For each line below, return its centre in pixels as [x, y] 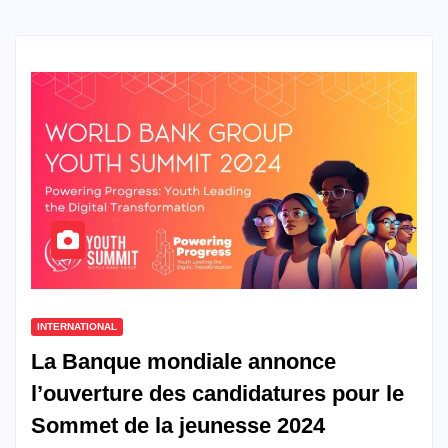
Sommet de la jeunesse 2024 [178, 426]
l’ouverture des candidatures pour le [217, 394]
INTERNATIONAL [77, 327]
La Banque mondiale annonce [183, 362]
